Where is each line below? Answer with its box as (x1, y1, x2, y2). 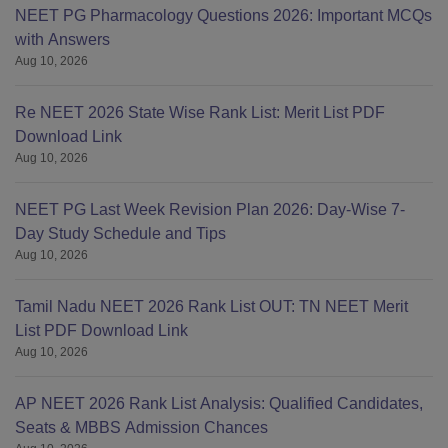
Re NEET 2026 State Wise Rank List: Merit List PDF (15, 104, 385, 121)
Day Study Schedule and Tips (15, 225, 226, 242)
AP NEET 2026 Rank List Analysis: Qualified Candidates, (15, 395, 423, 412)
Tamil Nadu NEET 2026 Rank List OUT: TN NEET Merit (15, 298, 408, 315)
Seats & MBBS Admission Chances (15, 419, 268, 436)
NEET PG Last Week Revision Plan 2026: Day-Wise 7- (15, 201, 405, 218)
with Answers (15, 31, 110, 48)
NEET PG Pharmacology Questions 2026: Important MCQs (15, 7, 432, 24)
